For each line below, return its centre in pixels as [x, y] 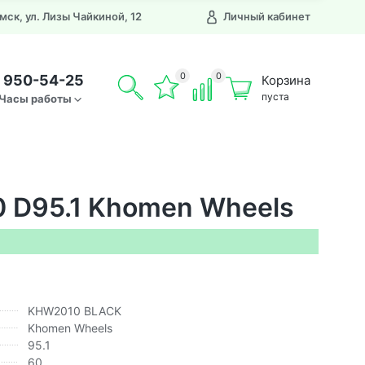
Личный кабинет [267, 16]
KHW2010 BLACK [75, 310]
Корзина [286, 80]
